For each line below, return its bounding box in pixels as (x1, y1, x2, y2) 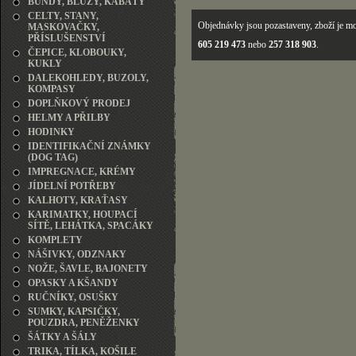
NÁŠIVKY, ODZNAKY (28, 249, 126, 260)
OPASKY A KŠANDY (28, 277, 118, 288)
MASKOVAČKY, (28, 21, 99, 33)
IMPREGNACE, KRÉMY (28, 166, 136, 177)
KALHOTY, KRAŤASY (28, 195, 128, 206)
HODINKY (28, 126, 75, 137)
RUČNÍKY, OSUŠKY (28, 292, 118, 303)
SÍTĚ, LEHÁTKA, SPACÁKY (28, 220, 153, 231)
